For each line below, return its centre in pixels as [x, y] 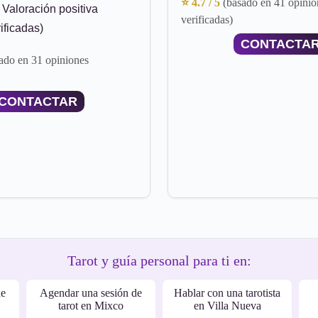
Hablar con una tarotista [227, 293]
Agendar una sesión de [91, 293]
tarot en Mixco [91, 306]
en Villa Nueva [227, 306]
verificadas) [207, 20]
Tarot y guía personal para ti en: [159, 261]
